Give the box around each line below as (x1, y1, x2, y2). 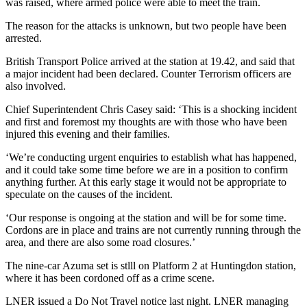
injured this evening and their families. (5, 127, 170, 140)
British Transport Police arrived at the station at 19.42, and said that (5, 55, 295, 67)
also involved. (5, 79, 66, 92)
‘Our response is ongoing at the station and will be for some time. (5, 211, 286, 223)
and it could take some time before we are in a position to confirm (5, 163, 288, 175)
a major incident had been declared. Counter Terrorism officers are (5, 67, 291, 79)
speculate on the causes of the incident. (5, 188, 173, 200)
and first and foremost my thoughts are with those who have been (5, 115, 287, 127)
